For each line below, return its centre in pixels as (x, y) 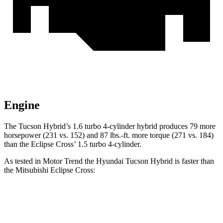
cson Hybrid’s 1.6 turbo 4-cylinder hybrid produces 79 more (121, 126)
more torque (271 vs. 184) (172, 135)
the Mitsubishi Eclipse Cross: (50, 170)
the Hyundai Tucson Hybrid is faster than (148, 161)
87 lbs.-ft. (115, 135)
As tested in (23, 161)
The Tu (15, 126)
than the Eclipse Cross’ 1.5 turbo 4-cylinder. (73, 144)
